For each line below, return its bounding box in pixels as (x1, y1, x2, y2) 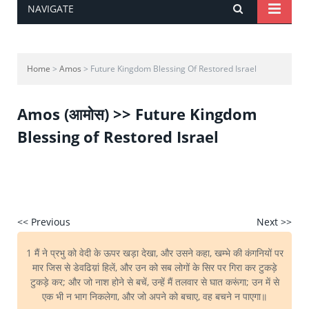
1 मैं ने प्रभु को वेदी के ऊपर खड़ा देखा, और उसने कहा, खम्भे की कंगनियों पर (26, 246, 283, 260)
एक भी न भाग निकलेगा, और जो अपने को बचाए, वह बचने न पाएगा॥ (42, 290, 267, 303)
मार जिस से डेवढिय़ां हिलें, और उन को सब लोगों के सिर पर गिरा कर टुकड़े (32, 261, 277, 275)
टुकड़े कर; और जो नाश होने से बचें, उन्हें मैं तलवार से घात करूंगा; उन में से (30, 275, 279, 289)
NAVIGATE (28, 2, 74, 16)
